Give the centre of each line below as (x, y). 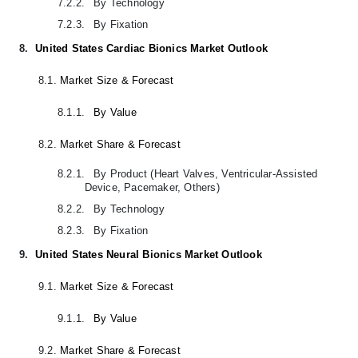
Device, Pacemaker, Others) (152, 187)
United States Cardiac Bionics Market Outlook (152, 48)
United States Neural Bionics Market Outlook (149, 254)
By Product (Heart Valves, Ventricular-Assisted (206, 173)
